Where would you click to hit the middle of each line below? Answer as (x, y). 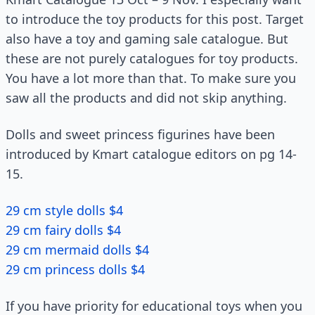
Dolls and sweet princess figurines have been (140, 134)
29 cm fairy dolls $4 (63, 230)
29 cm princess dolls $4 (75, 269)
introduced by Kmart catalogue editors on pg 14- (151, 154)
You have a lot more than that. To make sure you (151, 78)
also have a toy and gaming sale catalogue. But (147, 39)
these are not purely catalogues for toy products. (152, 58)
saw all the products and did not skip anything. (146, 98)
